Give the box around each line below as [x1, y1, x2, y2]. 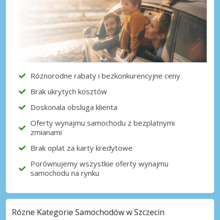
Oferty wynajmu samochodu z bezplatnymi [30, 117, 175, 128]
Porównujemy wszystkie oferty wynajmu [30, 158, 168, 168]
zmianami [30, 127, 62, 137]
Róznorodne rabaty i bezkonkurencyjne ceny [30, 70, 180, 81]
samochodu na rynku [30, 167, 99, 178]
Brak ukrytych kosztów [30, 86, 107, 96]
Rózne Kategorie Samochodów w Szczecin [12, 207, 165, 218]
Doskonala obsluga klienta [30, 102, 117, 112]
